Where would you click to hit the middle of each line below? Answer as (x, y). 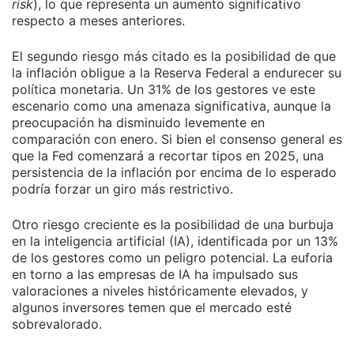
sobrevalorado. (57, 324)
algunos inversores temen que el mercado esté (152, 308)
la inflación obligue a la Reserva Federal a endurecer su (177, 73)
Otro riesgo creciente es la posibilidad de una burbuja (173, 225)
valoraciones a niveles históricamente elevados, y (160, 291)
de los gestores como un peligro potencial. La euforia (172, 258)
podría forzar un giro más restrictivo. (122, 189)
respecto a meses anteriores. (98, 21)
